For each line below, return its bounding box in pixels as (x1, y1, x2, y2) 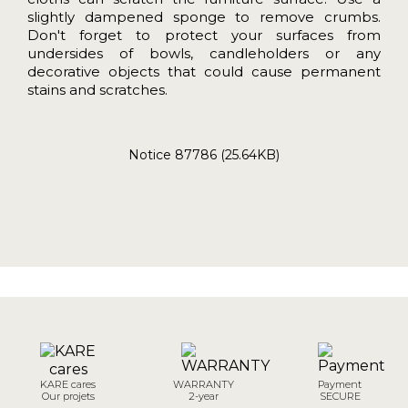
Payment (318, 377, 362, 391)
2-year (189, 389, 219, 403)
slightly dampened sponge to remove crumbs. (27, 7, 381, 25)
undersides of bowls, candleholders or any (27, 44, 381, 62)
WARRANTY (173, 377, 235, 391)
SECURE (319, 389, 361, 403)
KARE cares (40, 377, 97, 391)
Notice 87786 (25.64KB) (128, 146, 280, 163)
